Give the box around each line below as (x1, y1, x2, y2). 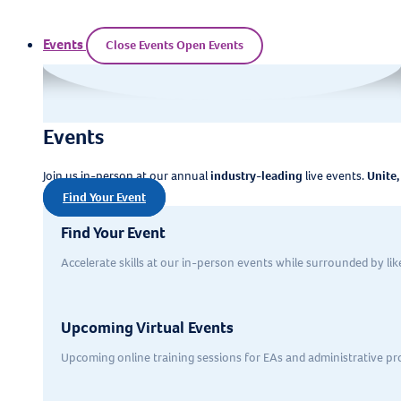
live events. (303, 166, 367, 184)
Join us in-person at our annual (43, 166, 210, 184)
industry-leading (210, 166, 303, 184)
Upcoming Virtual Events (61, 316, 234, 338)
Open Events (176, 36, 243, 54)
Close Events (106, 36, 174, 54)
